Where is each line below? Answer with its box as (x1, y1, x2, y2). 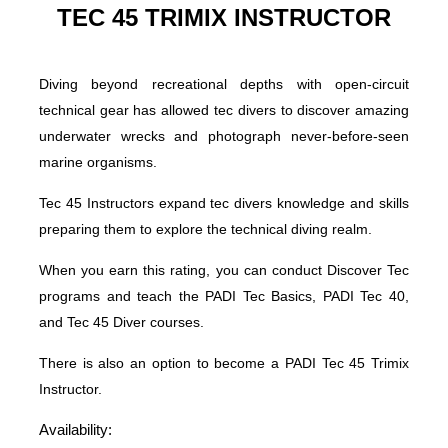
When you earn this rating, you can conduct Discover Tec (38, 261, 410, 278)
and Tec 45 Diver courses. (38, 313, 204, 330)
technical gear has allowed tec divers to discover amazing (38, 101, 410, 118)
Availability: (38, 420, 112, 438)
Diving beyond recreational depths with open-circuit (38, 75, 410, 92)
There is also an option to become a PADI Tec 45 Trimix (38, 354, 410, 371)
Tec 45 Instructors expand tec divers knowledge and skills (38, 194, 410, 211)
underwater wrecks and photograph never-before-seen (38, 127, 410, 144)
